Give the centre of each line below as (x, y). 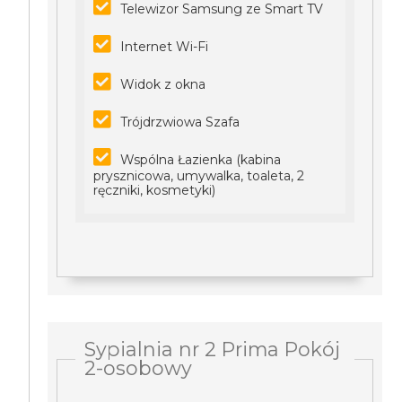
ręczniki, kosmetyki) (155, 190)
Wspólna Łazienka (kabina (201, 160)
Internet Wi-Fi (165, 47)
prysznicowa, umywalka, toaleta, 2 (199, 176)
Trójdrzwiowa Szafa (180, 122)
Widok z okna (163, 84)
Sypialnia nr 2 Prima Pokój (213, 349)
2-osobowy (139, 368)
